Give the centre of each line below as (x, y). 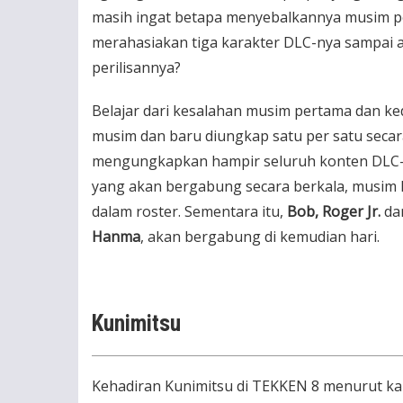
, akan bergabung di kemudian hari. (260, 237)
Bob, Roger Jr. (334, 211)
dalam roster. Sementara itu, (189, 211)
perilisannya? (136, 67)
